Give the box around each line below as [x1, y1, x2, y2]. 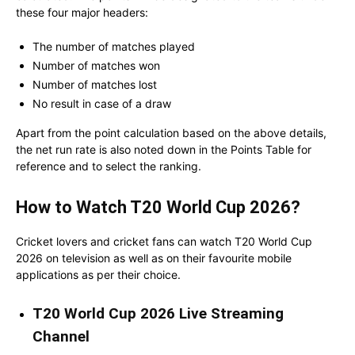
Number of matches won [32, 58, 160, 72]
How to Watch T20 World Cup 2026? [16, 197, 300, 217]
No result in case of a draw [32, 96, 171, 110]
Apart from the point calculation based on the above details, [16, 125, 326, 139]
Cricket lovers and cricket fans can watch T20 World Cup [16, 234, 312, 248]
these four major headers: [16, 5, 148, 19]
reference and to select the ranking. [16, 158, 201, 173]
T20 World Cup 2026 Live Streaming [32, 303, 284, 323]
